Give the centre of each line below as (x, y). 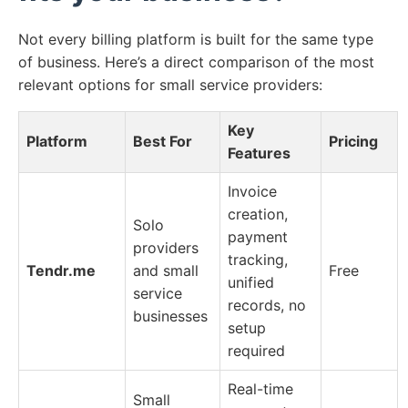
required (256, 351)
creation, (258, 214)
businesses (170, 316)
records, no (267, 306)
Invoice (252, 192)
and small (166, 271)
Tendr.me (61, 271)
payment (258, 237)
